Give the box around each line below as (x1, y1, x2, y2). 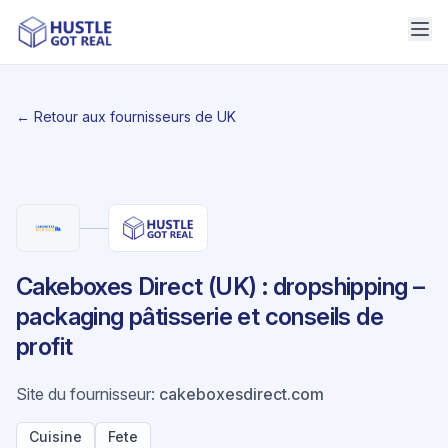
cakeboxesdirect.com (159, 384, 324, 404)
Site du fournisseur (16, 384, 151, 404)
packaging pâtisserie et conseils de (16, 302, 383, 331)
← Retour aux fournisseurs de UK (16, 108, 236, 125)
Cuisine (29, 428, 82, 445)
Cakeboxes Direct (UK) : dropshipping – (16, 272, 425, 301)
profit (16, 332, 73, 361)
